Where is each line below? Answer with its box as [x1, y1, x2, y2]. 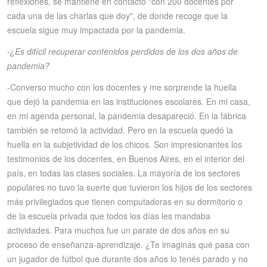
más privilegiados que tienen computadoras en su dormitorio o [7, 195, 243, 207]
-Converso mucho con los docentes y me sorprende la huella [7, 81, 237, 93]
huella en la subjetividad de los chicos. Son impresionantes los [7, 138, 242, 150]
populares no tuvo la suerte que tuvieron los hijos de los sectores [7, 181, 252, 193]
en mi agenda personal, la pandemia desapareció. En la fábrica [7, 110, 246, 122]
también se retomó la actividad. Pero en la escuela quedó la [7, 124, 233, 136]
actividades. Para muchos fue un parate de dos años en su [7, 224, 229, 236]
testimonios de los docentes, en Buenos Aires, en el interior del [7, 153, 244, 164]
